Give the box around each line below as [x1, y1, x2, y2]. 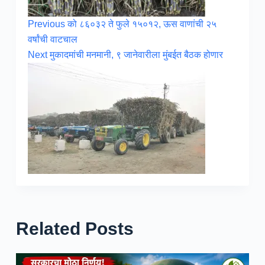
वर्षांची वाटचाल [27, 34, 77, 45]
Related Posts [15, 219, 134, 239]
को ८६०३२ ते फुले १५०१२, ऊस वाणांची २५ [67, 19, 216, 30]
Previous [27, 19, 67, 30]
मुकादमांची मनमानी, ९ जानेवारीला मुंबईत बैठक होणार [49, 50, 223, 60]
